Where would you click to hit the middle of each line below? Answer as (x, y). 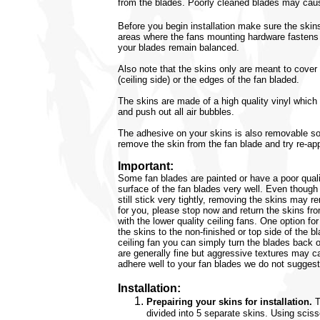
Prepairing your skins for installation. (230, 301)
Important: (146, 166)
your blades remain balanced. (179, 47)
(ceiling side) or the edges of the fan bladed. (209, 79)
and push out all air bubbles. (176, 111)
